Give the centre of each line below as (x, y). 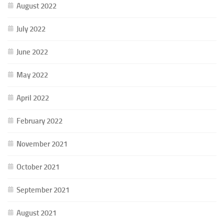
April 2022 (33, 98)
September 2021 (43, 190)
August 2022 (36, 6)
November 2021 (42, 144)
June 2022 (32, 52)
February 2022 (39, 121)
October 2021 (38, 167)
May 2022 (32, 75)
